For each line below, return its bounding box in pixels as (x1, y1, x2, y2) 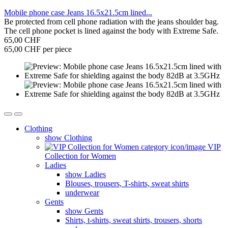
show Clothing (45, 133, 92, 142)
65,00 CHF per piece (4, 45, 72, 54)
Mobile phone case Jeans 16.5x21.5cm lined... (4, 8, 152, 17)
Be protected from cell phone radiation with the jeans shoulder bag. (4, 17, 219, 26)
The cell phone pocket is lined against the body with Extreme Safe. (4, 26, 218, 36)
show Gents (65, 207, 103, 216)
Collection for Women (45, 152, 116, 161)
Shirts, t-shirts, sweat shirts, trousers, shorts (65, 216, 202, 225)
